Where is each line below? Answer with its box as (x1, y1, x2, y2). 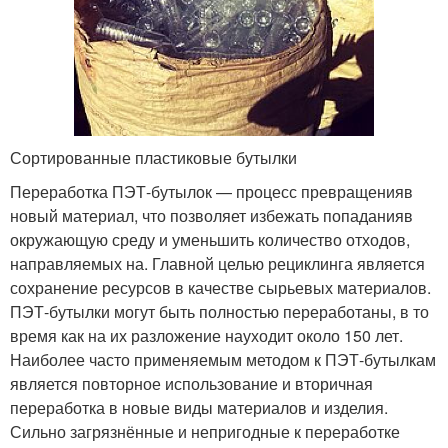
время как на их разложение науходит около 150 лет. (10, 323, 403, 347)
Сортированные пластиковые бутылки (10, 145, 297, 169)
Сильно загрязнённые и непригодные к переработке (10, 419, 400, 443)
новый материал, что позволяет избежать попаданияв (10, 203, 413, 227)
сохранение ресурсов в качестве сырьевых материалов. (10, 275, 431, 299)
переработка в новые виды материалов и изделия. (10, 395, 388, 419)
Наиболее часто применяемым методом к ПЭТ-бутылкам (10, 347, 436, 371)
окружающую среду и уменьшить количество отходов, (10, 227, 410, 251)
